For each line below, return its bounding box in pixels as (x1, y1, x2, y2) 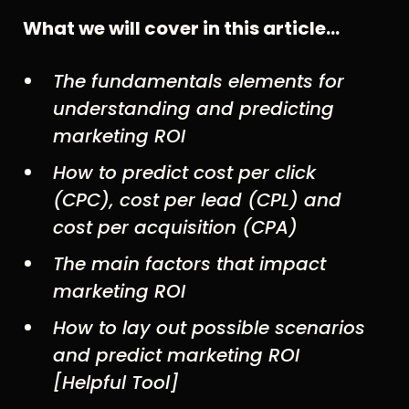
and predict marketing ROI (52, 342, 299, 369)
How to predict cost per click (52, 160, 316, 186)
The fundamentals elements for (52, 68, 344, 95)
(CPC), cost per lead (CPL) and (52, 187, 341, 214)
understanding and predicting (52, 96, 334, 122)
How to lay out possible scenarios (52, 315, 365, 341)
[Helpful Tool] (52, 370, 179, 396)
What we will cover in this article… (23, 16, 340, 42)
